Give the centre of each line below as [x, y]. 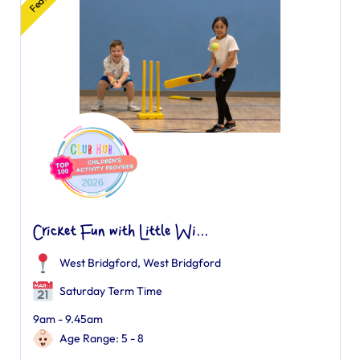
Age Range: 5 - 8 [101, 338]
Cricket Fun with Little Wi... [120, 232]
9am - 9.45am [67, 319]
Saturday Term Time [109, 291]
